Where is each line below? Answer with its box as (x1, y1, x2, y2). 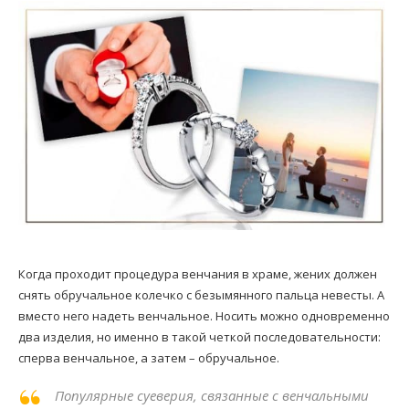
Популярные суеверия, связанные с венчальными (55, 386, 369, 405)
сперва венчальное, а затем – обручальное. (18, 350, 279, 367)
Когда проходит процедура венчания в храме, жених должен (18, 266, 377, 283)
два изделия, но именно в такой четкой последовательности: (18, 329, 381, 346)
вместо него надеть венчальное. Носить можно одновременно (18, 308, 390, 325)
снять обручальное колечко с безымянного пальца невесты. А (18, 287, 384, 304)
